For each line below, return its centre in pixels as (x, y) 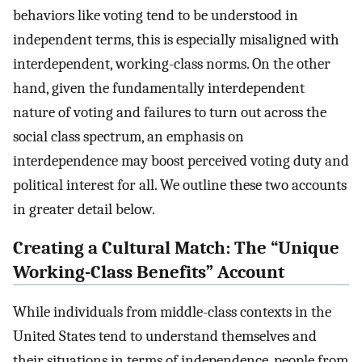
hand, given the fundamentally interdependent (159, 88)
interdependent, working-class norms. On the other (172, 63)
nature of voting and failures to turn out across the (170, 112)
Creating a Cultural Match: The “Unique (176, 248)
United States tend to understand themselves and (165, 337)
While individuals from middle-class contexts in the (172, 312)
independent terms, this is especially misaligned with (176, 39)
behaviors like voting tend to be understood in (156, 15)
